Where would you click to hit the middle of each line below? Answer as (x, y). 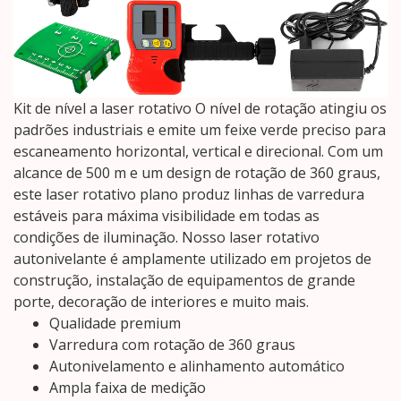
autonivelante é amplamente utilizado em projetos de (192, 259)
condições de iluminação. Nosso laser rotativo (166, 238)
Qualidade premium (115, 324)
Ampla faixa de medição (128, 388)
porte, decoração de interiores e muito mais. (161, 302)
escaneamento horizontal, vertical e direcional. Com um (198, 152)
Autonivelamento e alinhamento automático (197, 367)
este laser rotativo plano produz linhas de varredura (189, 195)
